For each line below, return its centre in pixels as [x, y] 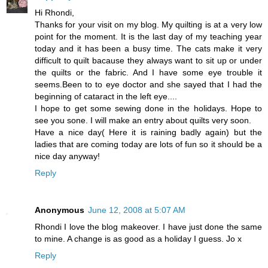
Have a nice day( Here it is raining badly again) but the [148, 132]
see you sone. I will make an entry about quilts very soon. [143, 120]
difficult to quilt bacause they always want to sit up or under [148, 60]
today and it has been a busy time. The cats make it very [148, 48]
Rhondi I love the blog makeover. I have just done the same [148, 226]
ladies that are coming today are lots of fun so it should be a [148, 144]
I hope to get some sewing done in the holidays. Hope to [148, 108]
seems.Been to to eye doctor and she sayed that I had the [148, 84]
